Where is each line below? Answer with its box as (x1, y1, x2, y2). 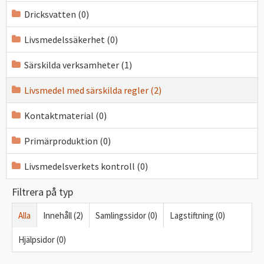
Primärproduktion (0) (24, 135, 111, 147)
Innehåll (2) (43, 210, 83, 221)
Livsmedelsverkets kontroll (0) (24, 160, 148, 172)
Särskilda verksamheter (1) (24, 59, 132, 71)
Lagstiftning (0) (170, 210, 225, 221)
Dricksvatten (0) (24, 8, 89, 20)
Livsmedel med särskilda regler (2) (24, 84, 161, 96)
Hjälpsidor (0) (18, 234, 66, 245)
